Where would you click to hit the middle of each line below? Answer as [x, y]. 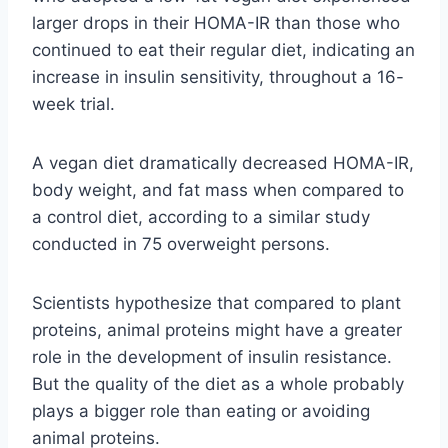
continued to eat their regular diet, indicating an [223, 49]
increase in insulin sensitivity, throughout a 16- [218, 76]
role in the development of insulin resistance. [212, 356]
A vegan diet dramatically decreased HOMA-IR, [223, 162]
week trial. [73, 103]
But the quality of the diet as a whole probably [218, 383]
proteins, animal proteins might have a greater [217, 329]
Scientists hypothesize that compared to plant [216, 302]
